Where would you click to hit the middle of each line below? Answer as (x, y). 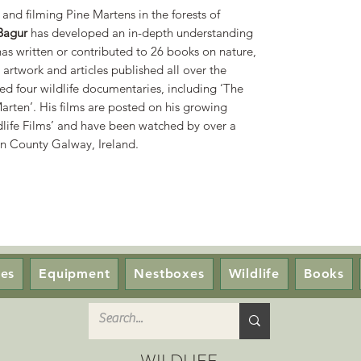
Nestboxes (169, 274)
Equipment (75, 274)
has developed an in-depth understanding (140, 32)
